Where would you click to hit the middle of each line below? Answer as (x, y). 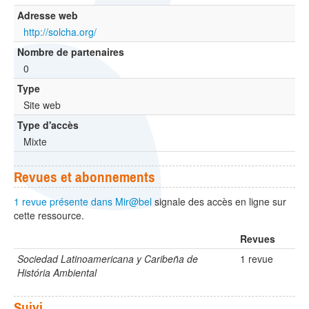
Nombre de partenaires (71, 52)
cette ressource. (49, 216)
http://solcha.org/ (60, 32)
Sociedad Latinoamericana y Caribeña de (108, 259)
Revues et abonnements (84, 177)
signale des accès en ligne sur (219, 202)
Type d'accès (48, 125)
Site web (42, 105)
